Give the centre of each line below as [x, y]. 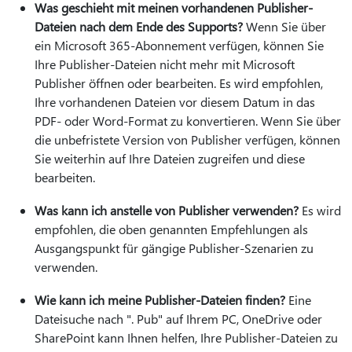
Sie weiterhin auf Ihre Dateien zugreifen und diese [170, 158]
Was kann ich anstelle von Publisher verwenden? [167, 210]
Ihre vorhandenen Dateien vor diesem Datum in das [175, 102]
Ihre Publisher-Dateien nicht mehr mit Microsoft [165, 64]
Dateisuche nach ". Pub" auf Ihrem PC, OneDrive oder [178, 319]
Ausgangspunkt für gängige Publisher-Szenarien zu [174, 248]
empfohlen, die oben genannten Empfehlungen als [171, 229]
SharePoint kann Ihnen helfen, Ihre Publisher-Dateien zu [186, 337]
